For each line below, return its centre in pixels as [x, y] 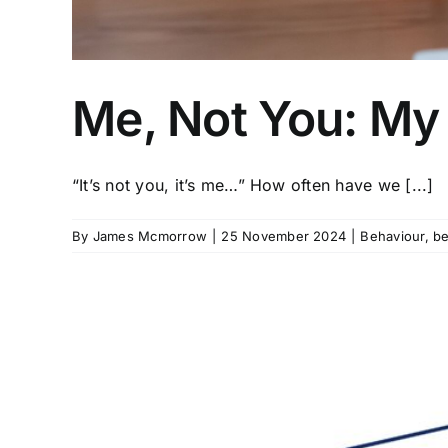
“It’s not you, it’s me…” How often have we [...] [253, 185]
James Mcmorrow [150, 236]
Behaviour [392, 236]
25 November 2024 [284, 236]
